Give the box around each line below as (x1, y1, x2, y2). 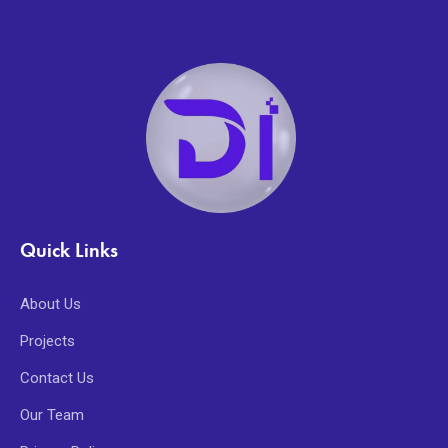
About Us (20, 294, 81, 313)
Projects (20, 331, 75, 350)
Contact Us (20, 368, 94, 387)
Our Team (20, 405, 84, 424)
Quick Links (20, 236, 118, 263)
